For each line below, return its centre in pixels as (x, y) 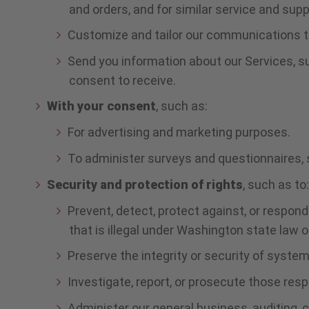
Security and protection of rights (145, 184)
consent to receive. (123, 80)
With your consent (102, 106)
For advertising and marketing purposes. (179, 132)
